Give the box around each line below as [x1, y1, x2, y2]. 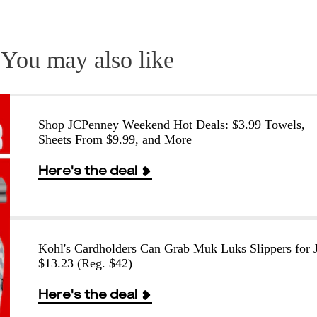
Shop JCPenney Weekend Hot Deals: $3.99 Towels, [38, 117, 305, 132]
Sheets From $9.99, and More [38, 132, 192, 147]
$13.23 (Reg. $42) [38, 256, 132, 271]
